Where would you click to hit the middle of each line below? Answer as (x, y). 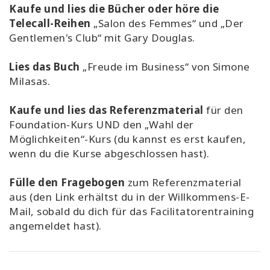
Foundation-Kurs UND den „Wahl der (102, 125)
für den (223, 110)
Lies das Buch (45, 67)
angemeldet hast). (55, 226)
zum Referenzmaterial (183, 183)
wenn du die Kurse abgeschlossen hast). (109, 154)
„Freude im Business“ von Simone (165, 67)
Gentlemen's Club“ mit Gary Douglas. (102, 38)
